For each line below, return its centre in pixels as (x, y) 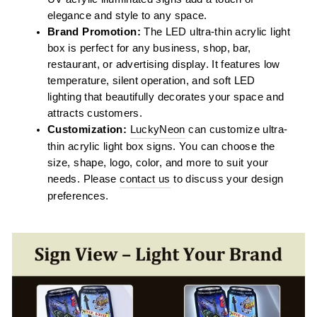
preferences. (78, 196)
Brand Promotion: (94, 31)
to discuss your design (227, 179)
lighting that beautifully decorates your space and (166, 97)
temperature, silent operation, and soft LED (151, 80)
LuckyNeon (157, 129)
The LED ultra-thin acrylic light (215, 31)
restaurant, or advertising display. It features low (164, 64)
